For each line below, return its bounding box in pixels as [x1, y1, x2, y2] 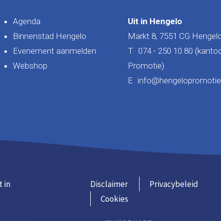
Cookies [100, 193, 128, 204]
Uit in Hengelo [128, 16, 182, 26]
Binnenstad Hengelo [12, 31, 86, 41]
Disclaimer [90, 178, 128, 189]
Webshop [12, 60, 47, 71]
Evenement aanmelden [12, 45, 96, 56]
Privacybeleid [149, 178, 198, 189]
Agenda [12, 16, 40, 26]
